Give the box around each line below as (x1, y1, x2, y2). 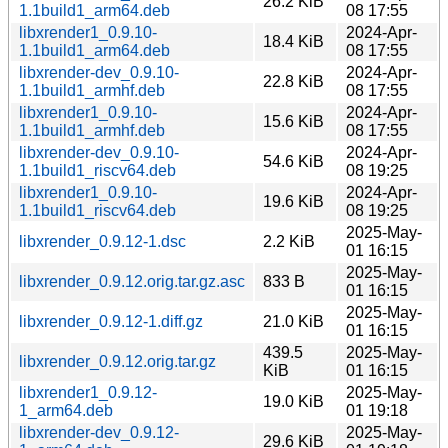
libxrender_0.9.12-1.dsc (19, 232, 186, 250)
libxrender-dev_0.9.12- (19, 423, 179, 441)
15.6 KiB (263, 112, 324, 130)
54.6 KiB (263, 152, 324, 170)
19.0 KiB (263, 392, 324, 410)
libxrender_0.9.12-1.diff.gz (19, 312, 203, 330)
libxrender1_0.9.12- (19, 383, 157, 401)
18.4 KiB (263, 32, 324, 50)
